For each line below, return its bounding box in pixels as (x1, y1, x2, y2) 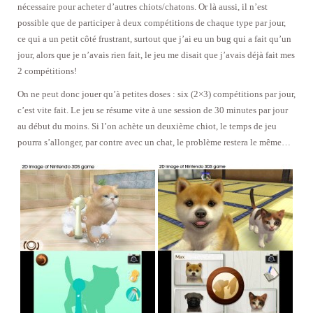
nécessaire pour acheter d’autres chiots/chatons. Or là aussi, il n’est (17, 1, 268, 13)
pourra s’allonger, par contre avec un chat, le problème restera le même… (17, 137, 291, 148)
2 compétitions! (17, 66, 77, 77)
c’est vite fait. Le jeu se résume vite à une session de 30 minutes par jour (17, 105, 288, 116)
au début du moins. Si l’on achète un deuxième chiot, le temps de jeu (17, 121, 277, 132)
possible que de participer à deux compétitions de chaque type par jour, (17, 17, 286, 29)
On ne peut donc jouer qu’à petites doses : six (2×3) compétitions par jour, (17, 89, 296, 100)
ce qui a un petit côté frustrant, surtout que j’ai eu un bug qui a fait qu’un (17, 34, 291, 45)
